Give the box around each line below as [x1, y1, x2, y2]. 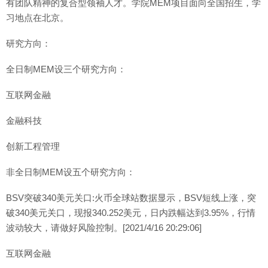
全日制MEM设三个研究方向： [6, 64, 126, 74]
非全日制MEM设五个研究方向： [6, 167, 135, 177]
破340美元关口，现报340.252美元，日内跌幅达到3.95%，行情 [6, 208, 255, 218]
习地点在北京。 [6, 13, 69, 23]
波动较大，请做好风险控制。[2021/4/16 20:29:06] [6, 223, 202, 233]
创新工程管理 [6, 141, 60, 151]
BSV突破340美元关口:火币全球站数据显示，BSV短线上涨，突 [6, 193, 256, 203]
